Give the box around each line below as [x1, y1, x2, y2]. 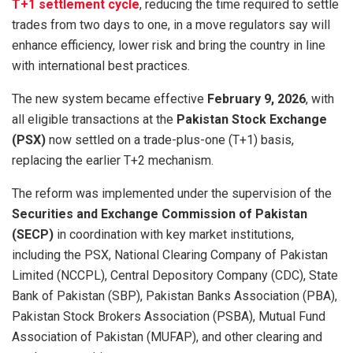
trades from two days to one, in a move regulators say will [12, 17, 330, 33]
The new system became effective [12, 91, 207, 107]
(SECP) [12, 227, 54, 243]
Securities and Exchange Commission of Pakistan [12, 206, 307, 222]
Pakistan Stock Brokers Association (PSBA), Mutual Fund [12, 309, 325, 325]
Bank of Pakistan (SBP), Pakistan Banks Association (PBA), [12, 288, 337, 304]
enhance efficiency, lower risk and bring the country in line [12, 38, 325, 54]
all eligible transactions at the [12, 112, 176, 128]
